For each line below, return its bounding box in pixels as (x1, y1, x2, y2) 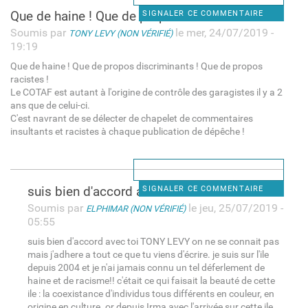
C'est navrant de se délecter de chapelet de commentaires (10, 112, 253, 124)
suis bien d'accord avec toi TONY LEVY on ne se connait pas (27, 235, 279, 247)
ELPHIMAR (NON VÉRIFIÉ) (85, 203, 186, 214)
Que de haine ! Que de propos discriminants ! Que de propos (10, 60, 263, 72)
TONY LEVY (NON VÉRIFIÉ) (68, 27, 173, 38)
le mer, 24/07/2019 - (172, 25, 274, 39)
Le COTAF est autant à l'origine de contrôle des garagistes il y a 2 (10, 86, 283, 98)
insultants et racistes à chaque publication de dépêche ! (10, 125, 245, 137)
